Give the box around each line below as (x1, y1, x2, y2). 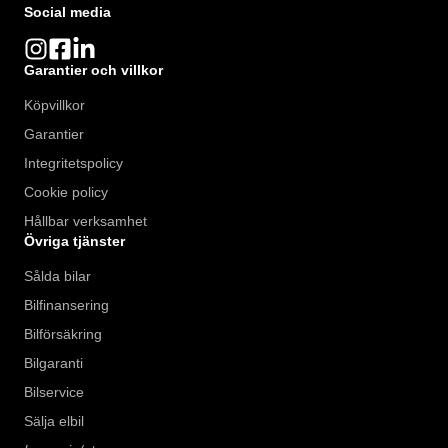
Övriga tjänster (24, 233, 125, 250)
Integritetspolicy (24, 155, 123, 172)
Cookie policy (24, 184, 108, 201)
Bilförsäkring (24, 326, 102, 343)
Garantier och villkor (24, 62, 163, 79)
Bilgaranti (24, 355, 83, 372)
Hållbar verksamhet (24, 213, 147, 230)
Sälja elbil (24, 413, 84, 430)
